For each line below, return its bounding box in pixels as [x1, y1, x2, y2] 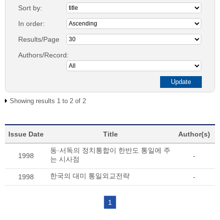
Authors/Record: [18, 51, 69, 59]
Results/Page [18, 35, 59, 43]
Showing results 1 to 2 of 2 [10, 97, 86, 105]
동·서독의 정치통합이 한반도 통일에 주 [50, 146, 170, 154]
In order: [18, 20, 45, 27]
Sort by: [18, 4, 42, 12]
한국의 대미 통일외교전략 [50, 172, 130, 180]
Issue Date [8, 130, 44, 138]
